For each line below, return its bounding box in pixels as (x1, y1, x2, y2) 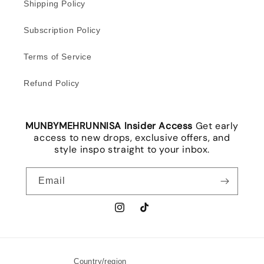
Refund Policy (24, 78, 80, 88)
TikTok (138, 209, 164, 219)
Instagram (113, 209, 154, 219)
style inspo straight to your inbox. (54, 143, 210, 156)
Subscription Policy (24, 25, 101, 35)
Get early (195, 119, 239, 132)
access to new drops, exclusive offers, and (34, 131, 230, 144)
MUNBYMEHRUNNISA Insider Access (25, 119, 196, 132)
